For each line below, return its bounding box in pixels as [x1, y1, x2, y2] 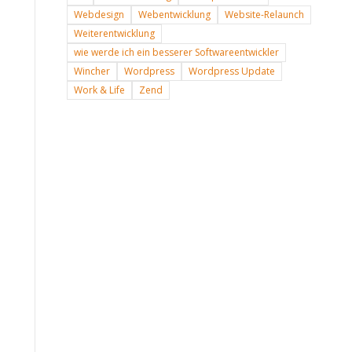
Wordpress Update [188, 65, 275, 79]
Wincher [73, 65, 110, 79]
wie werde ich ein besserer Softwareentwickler [73, 46, 279, 60]
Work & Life [73, 84, 125, 98]
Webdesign [73, 9, 124, 23]
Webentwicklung [137, 9, 211, 23]
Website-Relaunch [224, 9, 304, 23]
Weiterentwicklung [73, 27, 155, 42]
